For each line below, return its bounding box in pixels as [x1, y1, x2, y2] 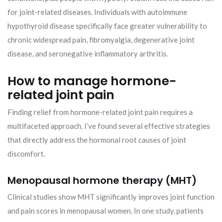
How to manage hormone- [7, 72, 176, 90]
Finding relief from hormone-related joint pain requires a [7, 107, 193, 116]
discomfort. [7, 149, 45, 158]
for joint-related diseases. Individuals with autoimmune [7, 7, 187, 16]
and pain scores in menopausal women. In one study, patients [7, 206, 204, 215]
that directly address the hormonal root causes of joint [7, 135, 186, 144]
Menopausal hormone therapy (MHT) [7, 173, 197, 187]
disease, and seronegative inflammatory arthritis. [7, 49, 168, 58]
